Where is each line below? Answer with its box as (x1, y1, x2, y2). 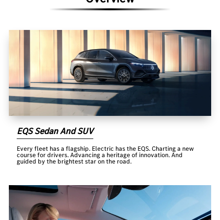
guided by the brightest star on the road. (17, 157, 132, 166)
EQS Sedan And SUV (17, 125, 94, 137)
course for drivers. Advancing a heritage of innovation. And (17, 151, 183, 160)
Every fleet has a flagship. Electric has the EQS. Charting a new (17, 144, 194, 153)
